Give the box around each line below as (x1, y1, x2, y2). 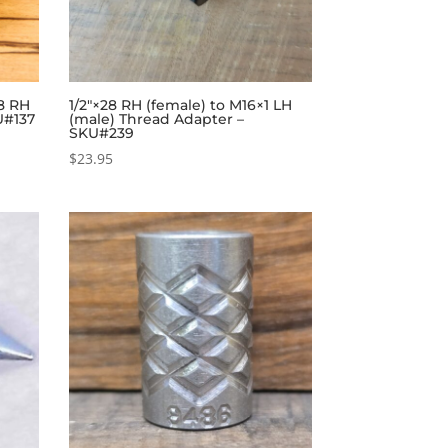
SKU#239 (68, 124, 134, 143)
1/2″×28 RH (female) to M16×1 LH (68, 96, 292, 115)
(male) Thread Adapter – (68, 110, 244, 129)
